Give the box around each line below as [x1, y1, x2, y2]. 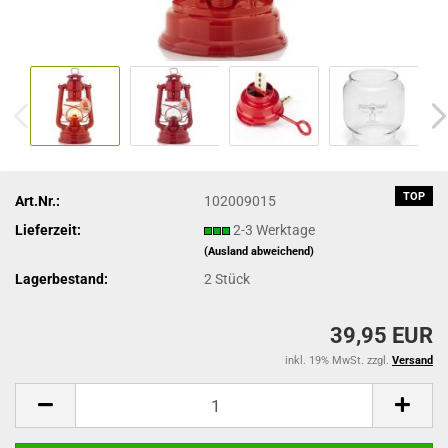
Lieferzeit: [15, 221, 81, 238]
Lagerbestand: [15, 270, 108, 287]
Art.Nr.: [15, 192, 60, 209]
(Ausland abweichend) [204, 244, 315, 258]
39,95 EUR [330, 323, 433, 348]
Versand [392, 354, 433, 367]
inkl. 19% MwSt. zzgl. [285, 354, 392, 367]
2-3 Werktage [233, 221, 316, 238]
